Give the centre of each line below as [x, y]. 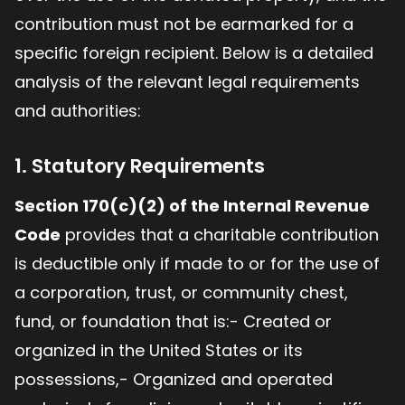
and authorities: [78, 111]
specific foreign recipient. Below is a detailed [194, 53]
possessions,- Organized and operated [174, 380]
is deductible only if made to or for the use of [197, 264]
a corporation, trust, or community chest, [181, 293]
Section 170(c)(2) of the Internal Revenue [192, 206]
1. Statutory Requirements [140, 166]
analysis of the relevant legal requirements [187, 82]
